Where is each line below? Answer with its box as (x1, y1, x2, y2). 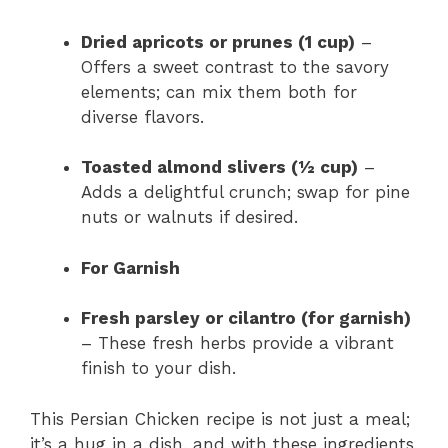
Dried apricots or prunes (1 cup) (81, 31, 355, 52)
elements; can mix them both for (81, 81, 357, 102)
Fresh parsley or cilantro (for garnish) (81, 308, 411, 328)
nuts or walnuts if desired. (81, 207, 298, 227)
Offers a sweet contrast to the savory (81, 56, 389, 77)
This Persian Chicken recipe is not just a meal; (30, 408, 410, 429)
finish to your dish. (81, 358, 236, 378)
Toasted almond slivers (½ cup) (81, 157, 358, 177)
